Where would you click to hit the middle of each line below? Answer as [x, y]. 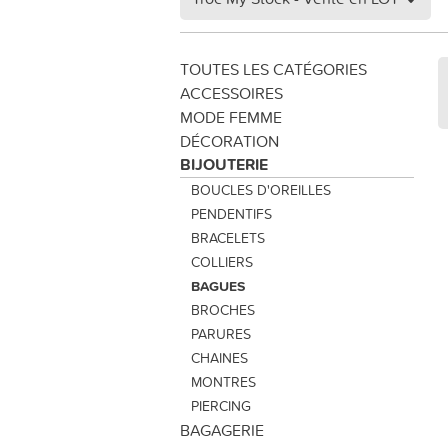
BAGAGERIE [222, 430]
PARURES [220, 334]
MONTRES [223, 382]
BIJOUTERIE [224, 164]
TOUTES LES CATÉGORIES [273, 69]
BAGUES [217, 286]
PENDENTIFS [231, 214]
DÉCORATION [229, 141]
